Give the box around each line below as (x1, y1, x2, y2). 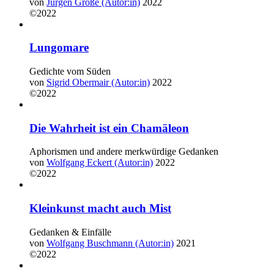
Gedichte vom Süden (29, 66, 111, 77)
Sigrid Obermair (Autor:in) (46, 77, 150, 88)
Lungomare (29, 41, 89, 54)
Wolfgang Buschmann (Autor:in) (46, 237, 174, 248)
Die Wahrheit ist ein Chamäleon (29, 121, 189, 135)
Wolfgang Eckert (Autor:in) (46, 157, 153, 168)
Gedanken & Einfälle (29, 226, 111, 237)
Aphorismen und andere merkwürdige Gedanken (29, 146, 218, 157)
